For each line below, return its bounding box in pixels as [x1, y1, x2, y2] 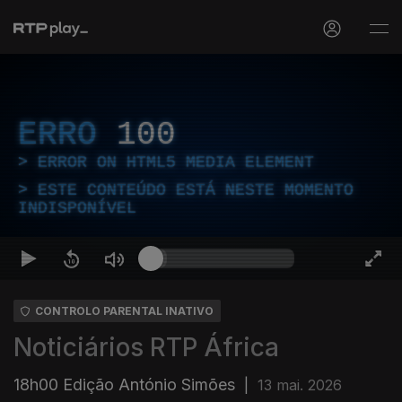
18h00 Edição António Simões [13, 375, 235, 394]
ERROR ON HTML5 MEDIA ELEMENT [38, 153, 314, 171]
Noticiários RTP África [13, 332, 279, 363]
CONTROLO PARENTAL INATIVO [35, 304, 214, 318]
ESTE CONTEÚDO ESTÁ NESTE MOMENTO [38, 181, 354, 199]
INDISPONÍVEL [18, 199, 136, 217]
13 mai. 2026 [258, 376, 342, 394]
